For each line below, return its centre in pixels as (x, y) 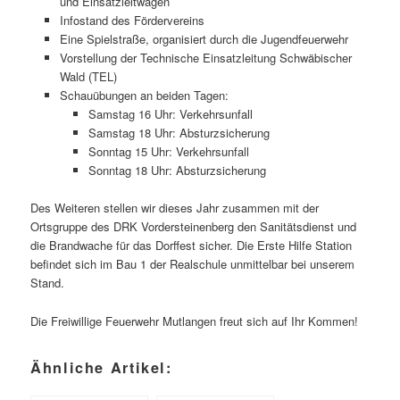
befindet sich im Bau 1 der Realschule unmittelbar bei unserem (193, 264)
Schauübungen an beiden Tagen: (144, 96)
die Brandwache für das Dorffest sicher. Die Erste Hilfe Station (192, 246)
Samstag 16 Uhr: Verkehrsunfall (171, 114)
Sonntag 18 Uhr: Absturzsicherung (178, 171)
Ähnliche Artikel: (101, 367)
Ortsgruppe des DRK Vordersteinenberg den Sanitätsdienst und (194, 227)
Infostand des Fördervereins (132, 21)
